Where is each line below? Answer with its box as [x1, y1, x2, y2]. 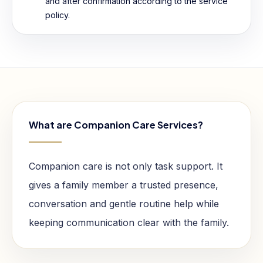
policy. [45, 10, 70, 20]
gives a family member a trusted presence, [29, 179, 218, 191]
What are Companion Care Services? [29, 119, 203, 131]
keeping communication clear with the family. [29, 217, 229, 228]
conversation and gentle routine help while [29, 198, 219, 210]
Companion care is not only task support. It [29, 160, 222, 172]
